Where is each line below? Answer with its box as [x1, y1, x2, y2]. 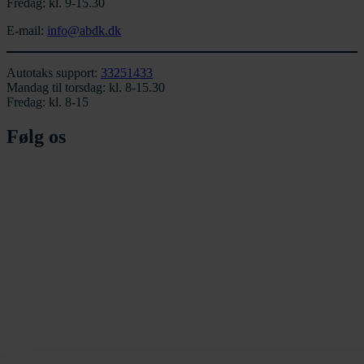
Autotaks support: [6, 66, 101, 80]
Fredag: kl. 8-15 [6, 95, 89, 109]
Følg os [6, 125, 66, 147]
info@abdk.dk [47, 24, 121, 37]
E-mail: [6, 24, 47, 37]
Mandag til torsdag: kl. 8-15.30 [6, 80, 165, 94]
